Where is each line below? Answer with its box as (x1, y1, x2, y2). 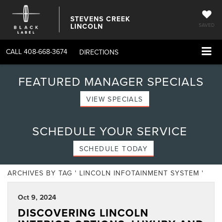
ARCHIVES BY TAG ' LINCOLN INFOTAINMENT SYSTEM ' (7, 167, 204, 178)
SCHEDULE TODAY (79, 143, 148, 154)
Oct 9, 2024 (18, 192, 56, 202)
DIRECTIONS (79, 47, 118, 57)
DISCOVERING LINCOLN (18, 205, 149, 221)
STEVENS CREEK (70, 14, 130, 24)
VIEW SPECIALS (86, 94, 143, 104)
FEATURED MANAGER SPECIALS (18, 72, 204, 90)
